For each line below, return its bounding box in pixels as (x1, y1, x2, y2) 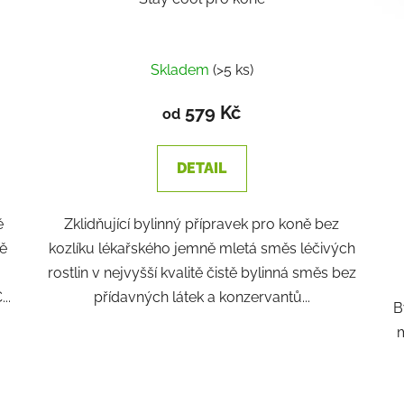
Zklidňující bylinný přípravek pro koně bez (64, 215, 340, 233)
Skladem (150, 60, 213, 78)
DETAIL (177, 159, 227, 177)
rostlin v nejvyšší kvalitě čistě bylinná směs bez (47, 263, 356, 281)
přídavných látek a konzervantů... (93, 288, 310, 306)
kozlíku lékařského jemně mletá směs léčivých (48, 239, 355, 257)
